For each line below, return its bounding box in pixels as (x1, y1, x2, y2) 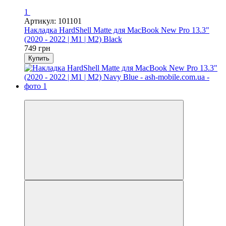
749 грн (24, 43, 50, 52)
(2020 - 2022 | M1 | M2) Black (24, 34, 122, 43)
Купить (28, 54, 49, 62)
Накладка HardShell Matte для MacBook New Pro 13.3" (24, 25, 209, 34)
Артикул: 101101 (24, 16, 82, 25)
